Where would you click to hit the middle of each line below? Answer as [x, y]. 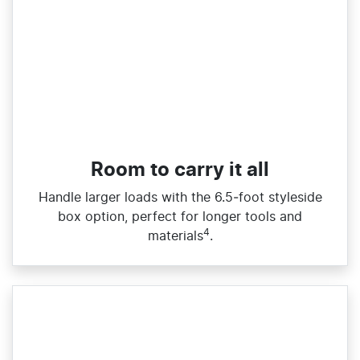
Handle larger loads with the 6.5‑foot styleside [180, 197]
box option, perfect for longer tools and [180, 217]
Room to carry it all [180, 170]
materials [175, 236]
